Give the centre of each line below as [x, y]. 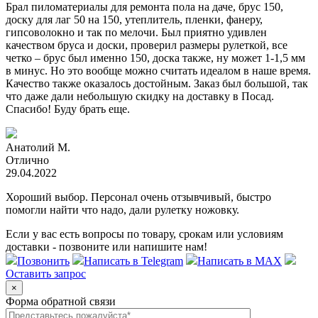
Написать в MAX [240, 261]
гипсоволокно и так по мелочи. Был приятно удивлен [136, 33]
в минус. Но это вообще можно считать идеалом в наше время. [158, 71]
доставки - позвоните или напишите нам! [106, 247]
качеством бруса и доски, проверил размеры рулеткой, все [147, 45]
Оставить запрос [46, 274]
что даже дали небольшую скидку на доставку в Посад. [140, 97]
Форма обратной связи [61, 302]
